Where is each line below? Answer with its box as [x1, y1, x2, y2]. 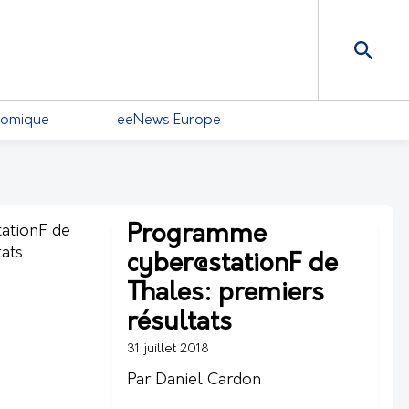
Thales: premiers [127, 281, 324, 307]
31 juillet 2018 [127, 342, 209, 356]
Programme [127, 223, 267, 248]
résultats [127, 310, 232, 336]
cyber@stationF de [127, 252, 338, 278]
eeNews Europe [117, 113, 221, 128]
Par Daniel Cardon [127, 372, 261, 389]
